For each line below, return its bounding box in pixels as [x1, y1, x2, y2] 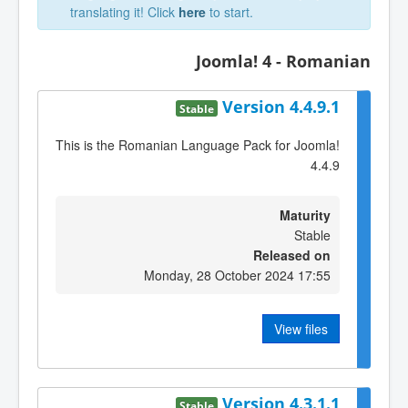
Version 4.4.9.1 [222, 95, 340, 117]
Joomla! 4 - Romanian [196, 50, 371, 72]
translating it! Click [70, 3, 178, 21]
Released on [253, 245, 331, 264]
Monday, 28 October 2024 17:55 [144, 265, 331, 284]
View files [274, 319, 328, 338]
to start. [206, 3, 253, 21]
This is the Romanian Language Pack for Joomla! [56, 136, 340, 155]
